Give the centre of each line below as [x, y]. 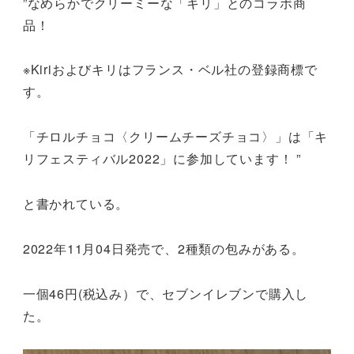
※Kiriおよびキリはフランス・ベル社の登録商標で [170, 70]
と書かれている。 [76, 204]
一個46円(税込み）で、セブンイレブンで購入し [166, 293]
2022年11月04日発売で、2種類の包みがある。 [164, 248]
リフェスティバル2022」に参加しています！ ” [162, 159]
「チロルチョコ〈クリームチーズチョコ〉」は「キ [175, 137]
